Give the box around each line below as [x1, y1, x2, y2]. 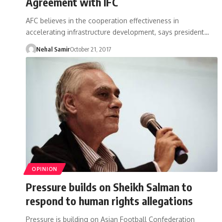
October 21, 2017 [69, 45, 111, 53]
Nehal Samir [36, 45, 70, 53]
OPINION [32, 166, 57, 172]
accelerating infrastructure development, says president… [26, 27, 209, 36]
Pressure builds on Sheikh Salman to [26, 179, 192, 194]
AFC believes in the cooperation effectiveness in [26, 16, 179, 25]
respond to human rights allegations [26, 193, 193, 208]
